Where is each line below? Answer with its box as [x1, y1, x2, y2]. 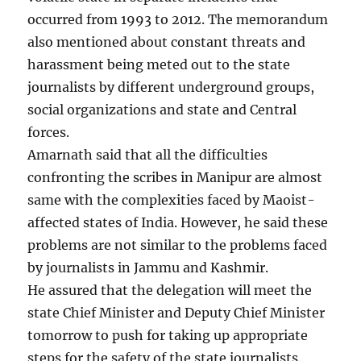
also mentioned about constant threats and [27, 34, 306, 51]
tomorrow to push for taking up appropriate [27, 327, 309, 344]
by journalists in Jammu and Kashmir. [27, 259, 269, 276]
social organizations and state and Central [27, 102, 297, 118]
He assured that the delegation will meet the [27, 282, 313, 299]
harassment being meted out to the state [27, 56, 291, 73]
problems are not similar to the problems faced [27, 237, 328, 254]
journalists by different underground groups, [27, 79, 315, 96]
